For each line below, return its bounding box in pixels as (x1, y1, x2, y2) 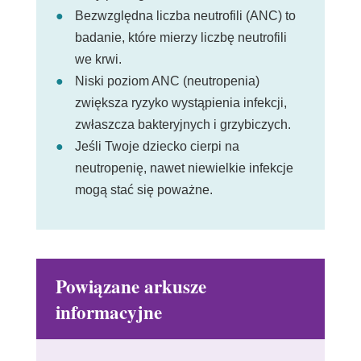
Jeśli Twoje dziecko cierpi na (74, 139, 239, 154)
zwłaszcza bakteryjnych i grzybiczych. (74, 118, 294, 132)
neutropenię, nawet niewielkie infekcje (74, 161, 293, 176)
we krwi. (74, 52, 122, 67)
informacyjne (55, 298, 162, 326)
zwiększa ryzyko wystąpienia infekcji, (74, 96, 287, 110)
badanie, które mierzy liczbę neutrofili (74, 31, 287, 45)
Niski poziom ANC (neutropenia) (74, 74, 259, 89)
